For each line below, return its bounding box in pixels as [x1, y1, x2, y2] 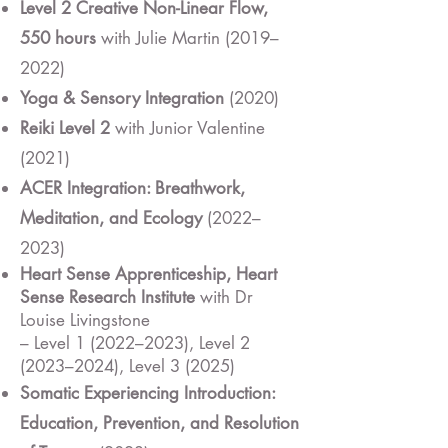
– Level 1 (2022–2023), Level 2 [20, 332, 250, 354]
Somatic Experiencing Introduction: [20, 382, 275, 404]
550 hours [20, 27, 96, 49]
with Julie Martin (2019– [96, 27, 279, 49]
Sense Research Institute [20, 286, 195, 308]
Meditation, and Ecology [20, 207, 202, 229]
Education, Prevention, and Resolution [20, 412, 299, 434]
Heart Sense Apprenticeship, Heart [20, 263, 277, 285]
